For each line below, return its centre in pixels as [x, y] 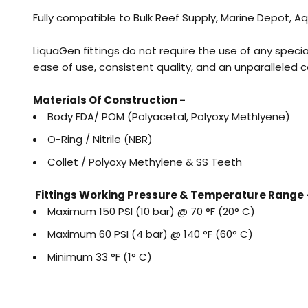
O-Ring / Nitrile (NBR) [100, 139]
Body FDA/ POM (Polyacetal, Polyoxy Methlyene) [169, 116]
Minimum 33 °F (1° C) [101, 256]
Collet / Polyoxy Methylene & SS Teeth [145, 162]
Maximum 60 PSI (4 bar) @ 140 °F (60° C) [150, 234]
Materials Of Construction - [110, 100]
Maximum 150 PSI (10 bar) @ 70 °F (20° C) [153, 211]
